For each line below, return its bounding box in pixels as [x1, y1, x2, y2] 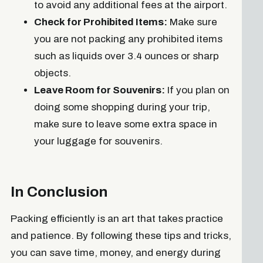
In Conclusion [10, 183, 108, 200]
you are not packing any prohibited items [33, 33, 222, 45]
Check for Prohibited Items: [33, 16, 167, 28]
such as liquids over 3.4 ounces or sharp [33, 50, 219, 62]
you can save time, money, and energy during [10, 247, 221, 259]
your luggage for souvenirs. [33, 135, 163, 147]
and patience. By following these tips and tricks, [10, 230, 231, 242]
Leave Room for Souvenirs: [33, 84, 165, 96]
